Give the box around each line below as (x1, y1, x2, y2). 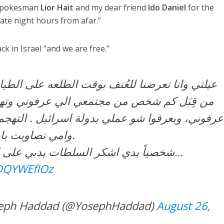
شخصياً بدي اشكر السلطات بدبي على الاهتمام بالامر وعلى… (174, 144, 183, 159)
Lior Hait (40, 2, 74, 13)
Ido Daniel (148, 2, 186, 13)
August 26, (156, 198, 211, 213)
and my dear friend (73, 2, 148, 13)
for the (186, 2, 214, 13)
